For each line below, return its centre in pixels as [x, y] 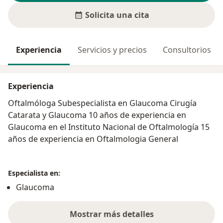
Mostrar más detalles [111, 214]
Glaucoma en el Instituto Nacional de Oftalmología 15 [109, 127]
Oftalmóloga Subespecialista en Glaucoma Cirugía [102, 103]
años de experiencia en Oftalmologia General [93, 139]
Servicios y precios [112, 50]
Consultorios [187, 50]
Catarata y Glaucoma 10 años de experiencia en [97, 115]
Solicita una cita [117, 15]
